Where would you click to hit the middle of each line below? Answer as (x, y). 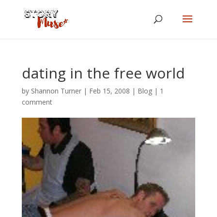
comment (37, 102)
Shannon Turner (56, 91)
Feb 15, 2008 (109, 91)
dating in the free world (103, 73)
